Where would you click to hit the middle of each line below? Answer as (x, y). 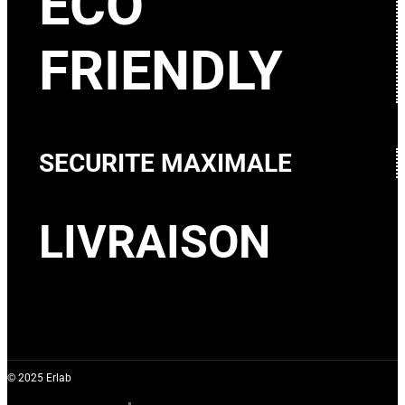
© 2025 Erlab (39, 378)
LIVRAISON (155, 242)
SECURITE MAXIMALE (165, 164)
